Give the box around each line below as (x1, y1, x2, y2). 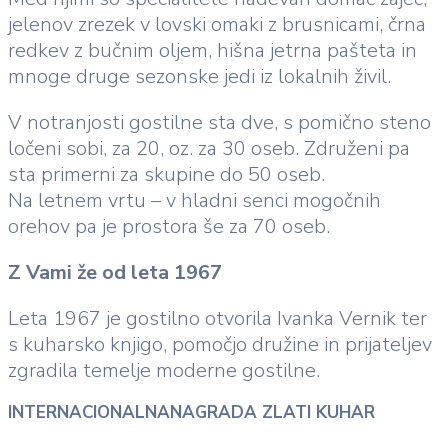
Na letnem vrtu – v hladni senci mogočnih (8, 187, 381, 215)
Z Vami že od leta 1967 (8, 259, 222, 287)
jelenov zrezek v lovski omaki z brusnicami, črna (8, 11, 426, 39)
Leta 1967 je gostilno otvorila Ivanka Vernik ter (8, 305, 427, 333)
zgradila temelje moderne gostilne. (8, 357, 320, 385)
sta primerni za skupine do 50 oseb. (8, 161, 325, 189)
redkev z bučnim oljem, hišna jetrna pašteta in (8, 37, 417, 65)
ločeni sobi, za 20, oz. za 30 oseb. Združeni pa (8, 135, 410, 163)
